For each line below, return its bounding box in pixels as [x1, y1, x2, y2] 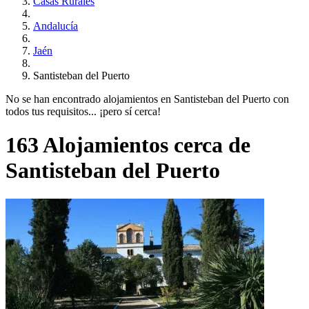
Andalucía [33, 19, 78, 32]
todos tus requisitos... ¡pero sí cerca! [6, 105, 161, 117]
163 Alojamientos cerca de [6, 132, 250, 158]
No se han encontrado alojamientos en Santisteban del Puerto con [6, 92, 289, 105]
